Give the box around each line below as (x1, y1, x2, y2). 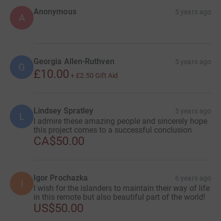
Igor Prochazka (34, 173, 88, 183)
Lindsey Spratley (34, 106, 94, 116)
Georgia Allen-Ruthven (34, 57, 114, 67)
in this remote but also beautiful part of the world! (34, 192, 205, 202)
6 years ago (175, 174, 211, 183)
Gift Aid (95, 72, 118, 80)
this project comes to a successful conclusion (34, 125, 192, 135)
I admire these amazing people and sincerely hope (34, 116, 207, 126)
